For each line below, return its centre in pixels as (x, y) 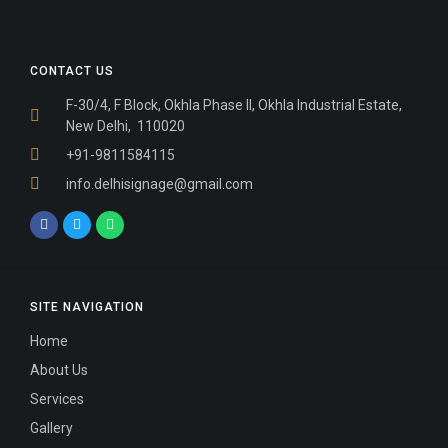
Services (57, 398)
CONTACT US (72, 70)
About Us (59, 369)
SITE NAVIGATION (87, 306)
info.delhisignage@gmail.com (159, 183)
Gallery (51, 427)
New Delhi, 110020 (125, 125)
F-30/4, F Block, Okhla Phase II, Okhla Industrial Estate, (234, 104)
